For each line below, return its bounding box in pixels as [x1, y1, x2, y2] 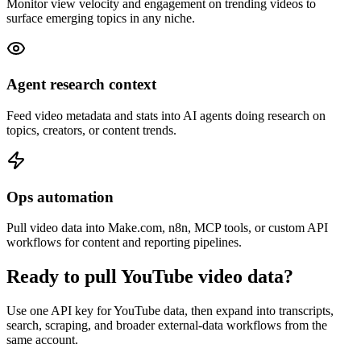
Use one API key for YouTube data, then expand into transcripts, [6, 304, 334, 318]
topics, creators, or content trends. [6, 122, 176, 137]
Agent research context [6, 76, 156, 93]
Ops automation [6, 188, 114, 205]
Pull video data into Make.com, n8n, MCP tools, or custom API [6, 221, 328, 235]
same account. [6, 333, 78, 347]
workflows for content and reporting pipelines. [6, 235, 242, 250]
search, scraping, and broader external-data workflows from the [6, 318, 327, 333]
